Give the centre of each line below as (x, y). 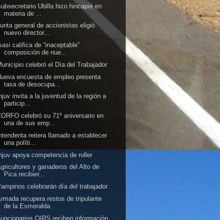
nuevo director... (27, 33)
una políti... (20, 142)
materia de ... (23, 13)
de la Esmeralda (27, 206)
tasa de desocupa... (32, 84)
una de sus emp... (30, 123)
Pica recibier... (25, 174)
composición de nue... (36, 52)
